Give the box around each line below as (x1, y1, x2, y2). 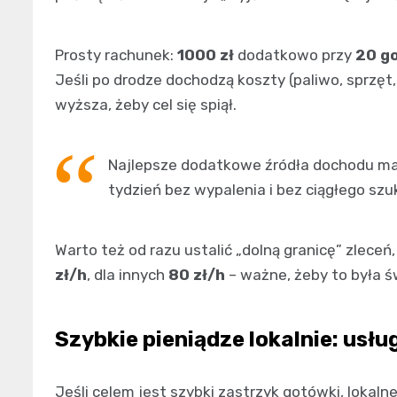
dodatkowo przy (234, 45, 355, 64)
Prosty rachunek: (55, 45, 177, 64)
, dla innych (87, 265, 168, 284)
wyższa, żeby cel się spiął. (55, 95, 237, 113)
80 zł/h (168, 265, 225, 284)
